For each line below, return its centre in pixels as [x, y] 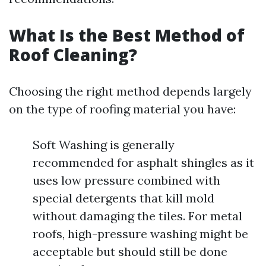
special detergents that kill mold [123, 198]
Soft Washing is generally [104, 145]
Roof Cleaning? [73, 55]
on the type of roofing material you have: [122, 109]
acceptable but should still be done [130, 252]
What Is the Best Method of [127, 35]
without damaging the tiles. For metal [137, 216]
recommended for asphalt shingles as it [143, 163]
